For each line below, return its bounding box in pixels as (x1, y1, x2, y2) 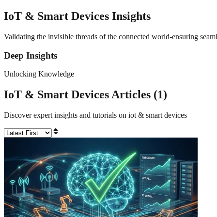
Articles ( (109, 88, 157, 101)
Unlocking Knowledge (4, 70, 74, 78)
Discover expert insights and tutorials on (4, 111, 128, 120)
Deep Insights (4, 50, 57, 61)
